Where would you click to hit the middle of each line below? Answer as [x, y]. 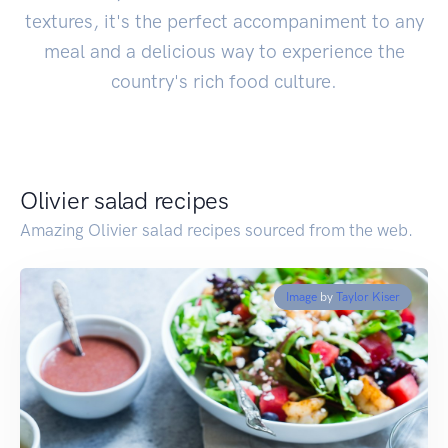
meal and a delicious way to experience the [224, 51]
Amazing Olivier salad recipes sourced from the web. [216, 229]
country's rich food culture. [224, 81]
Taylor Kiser [368, 296]
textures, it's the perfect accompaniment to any [224, 21]
